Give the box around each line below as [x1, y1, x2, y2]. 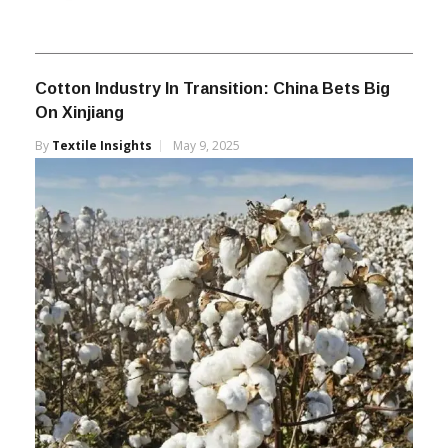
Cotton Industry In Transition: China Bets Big [35, 80, 390, 98]
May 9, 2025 [173, 137, 240, 155]
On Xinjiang [35, 104, 124, 122]
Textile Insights [52, 137, 152, 155]
